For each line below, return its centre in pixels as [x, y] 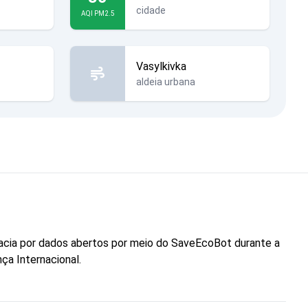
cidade [151, 10]
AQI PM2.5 [98, 13]
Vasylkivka [161, 66]
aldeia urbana [166, 82]
